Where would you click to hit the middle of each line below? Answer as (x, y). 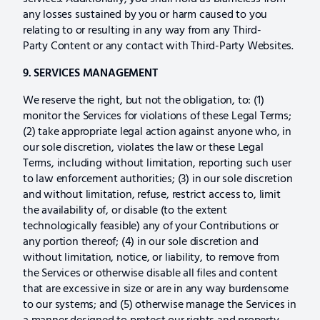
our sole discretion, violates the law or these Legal (143, 147)
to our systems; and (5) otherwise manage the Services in (160, 305)
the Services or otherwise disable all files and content (150, 273)
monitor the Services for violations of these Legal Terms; (157, 116)
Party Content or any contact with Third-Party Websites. (158, 46)
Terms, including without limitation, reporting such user (157, 163)
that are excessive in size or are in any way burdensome (156, 289)
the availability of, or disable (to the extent (125, 210)
